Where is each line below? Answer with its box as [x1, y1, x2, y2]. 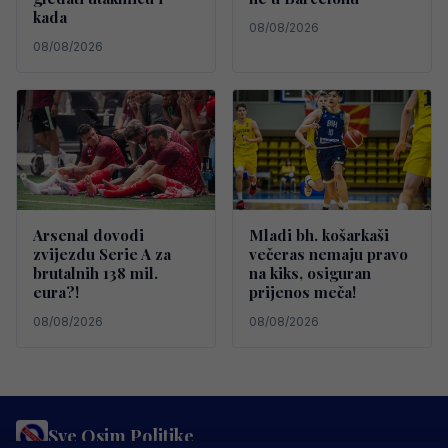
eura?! [33, 282, 79, 303]
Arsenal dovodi [33, 225, 144, 246]
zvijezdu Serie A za [33, 244, 171, 265]
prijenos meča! [249, 282, 356, 303]
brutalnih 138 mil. [33, 263, 158, 284]
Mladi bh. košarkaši [249, 225, 389, 246]
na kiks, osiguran [249, 263, 371, 284]
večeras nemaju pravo [249, 244, 408, 265]
